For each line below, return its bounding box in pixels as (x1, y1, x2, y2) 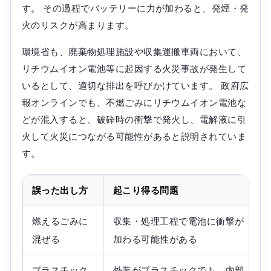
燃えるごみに (31, 215, 88, 226)
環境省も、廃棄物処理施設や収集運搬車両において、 (21, 46, 247, 57)
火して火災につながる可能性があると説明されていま (21, 131, 247, 142)
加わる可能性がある (113, 233, 198, 244)
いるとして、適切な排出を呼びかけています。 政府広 (21, 80, 249, 91)
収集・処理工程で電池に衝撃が (113, 215, 244, 226)
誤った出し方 (31, 184, 88, 195)
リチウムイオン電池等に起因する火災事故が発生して (21, 63, 247, 74)
